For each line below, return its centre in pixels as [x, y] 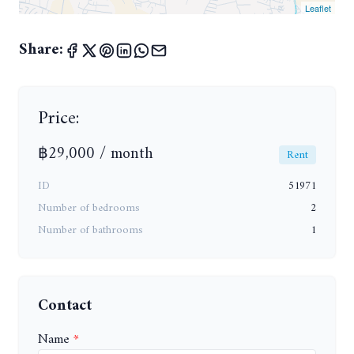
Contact [65, 306]
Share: [41, 50]
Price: [58, 118]
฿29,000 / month [96, 154]
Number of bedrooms [89, 208]
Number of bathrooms [90, 230]
